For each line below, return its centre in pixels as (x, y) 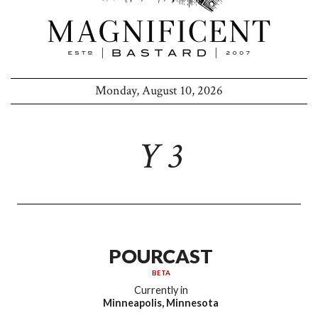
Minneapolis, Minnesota (161, 303)
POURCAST (161, 256)
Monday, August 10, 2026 (159, 91)
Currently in (161, 290)
